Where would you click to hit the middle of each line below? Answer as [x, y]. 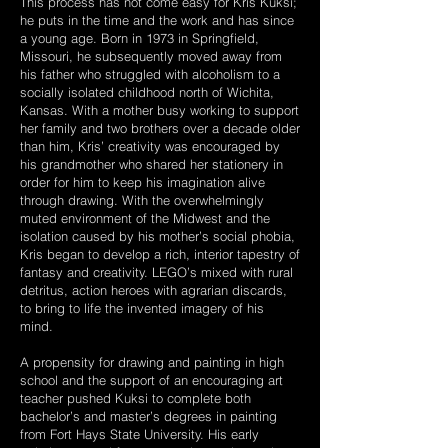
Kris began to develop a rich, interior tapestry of [160, 254]
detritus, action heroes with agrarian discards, [153, 290]
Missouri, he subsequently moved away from [151, 56]
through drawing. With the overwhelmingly [142, 200]
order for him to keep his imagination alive [142, 182]
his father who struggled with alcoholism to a [150, 74]
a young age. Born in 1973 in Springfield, [139, 38]
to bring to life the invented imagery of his [142, 308]
